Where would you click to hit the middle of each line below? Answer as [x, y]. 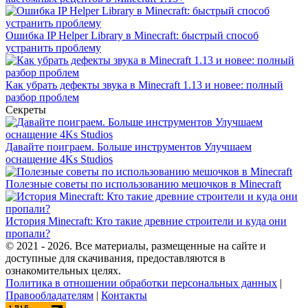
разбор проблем [42, 97]
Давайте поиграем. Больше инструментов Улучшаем [129, 146]
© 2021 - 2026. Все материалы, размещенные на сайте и [136, 245]
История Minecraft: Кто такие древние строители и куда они [146, 221]
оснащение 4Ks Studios [59, 159]
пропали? [28, 233]
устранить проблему [53, 47]
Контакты [124, 295]
